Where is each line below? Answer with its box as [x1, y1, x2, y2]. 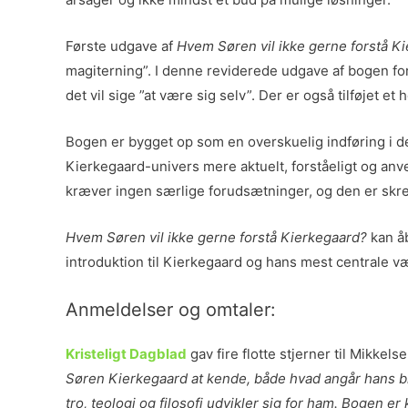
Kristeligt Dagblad [66, 345, 187, 362]
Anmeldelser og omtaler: [66, 299, 276, 321]
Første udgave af [66, 37, 177, 55]
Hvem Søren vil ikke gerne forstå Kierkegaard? [66, 229, 367, 246]
